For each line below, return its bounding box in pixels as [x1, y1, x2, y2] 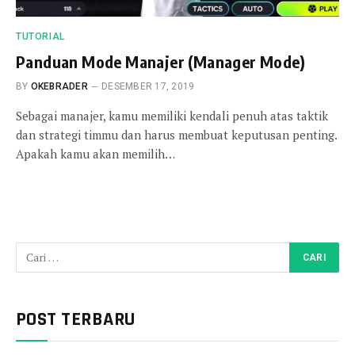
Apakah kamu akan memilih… [16, 145, 175, 162]
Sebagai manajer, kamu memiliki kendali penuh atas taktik [16, 107, 328, 124]
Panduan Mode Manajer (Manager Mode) [16, 51, 305, 71]
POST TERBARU [16, 307, 136, 331]
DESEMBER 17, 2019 [101, 80, 195, 92]
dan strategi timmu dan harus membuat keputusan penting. [16, 126, 337, 143]
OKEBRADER [30, 80, 88, 92]
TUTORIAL [16, 30, 65, 42]
